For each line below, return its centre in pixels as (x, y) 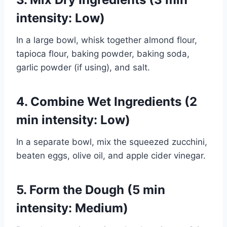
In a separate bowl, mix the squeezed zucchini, (112, 142)
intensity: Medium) (72, 208)
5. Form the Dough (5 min (91, 190)
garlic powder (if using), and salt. (83, 68)
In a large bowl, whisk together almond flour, (107, 40)
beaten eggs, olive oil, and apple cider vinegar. (111, 156)
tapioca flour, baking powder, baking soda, (103, 54)
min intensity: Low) (73, 120)
